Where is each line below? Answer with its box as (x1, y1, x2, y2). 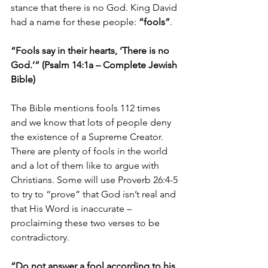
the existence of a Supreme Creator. (11, 131, 166, 142)
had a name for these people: (11, 16, 139, 28)
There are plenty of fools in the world (11, 145, 170, 157)
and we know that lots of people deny (11, 117, 173, 128)
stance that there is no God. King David (11, 2, 179, 13)
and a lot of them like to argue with (11, 160, 162, 171)
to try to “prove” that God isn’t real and (11, 188, 178, 200)
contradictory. (11, 232, 72, 243)
